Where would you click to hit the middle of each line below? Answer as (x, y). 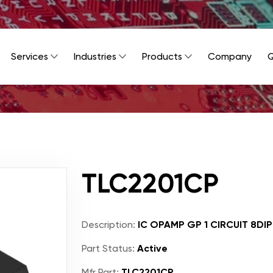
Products (162, 56)
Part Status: (108, 248)
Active (151, 248)
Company (230, 56)
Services (30, 56)
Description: (108, 225)
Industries (95, 56)
